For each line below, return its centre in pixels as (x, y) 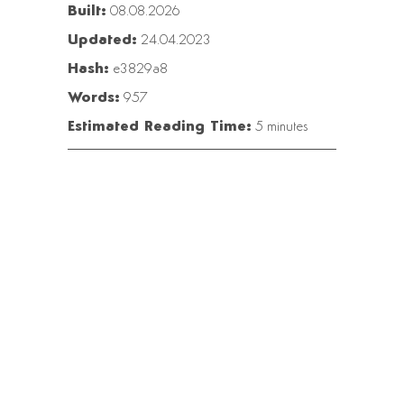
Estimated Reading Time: (159, 127)
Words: (93, 98)
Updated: (102, 41)
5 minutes (279, 127)
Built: (87, 12)
